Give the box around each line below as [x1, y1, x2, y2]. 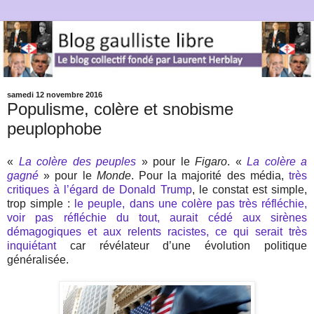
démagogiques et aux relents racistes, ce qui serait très [7, 226, 307, 238]
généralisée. [7, 254, 69, 266]
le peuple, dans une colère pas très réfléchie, [74, 198, 308, 210]
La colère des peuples [18, 156, 142, 168]
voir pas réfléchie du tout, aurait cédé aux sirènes [7, 212, 307, 224]
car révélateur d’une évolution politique [56, 240, 307, 252]
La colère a [247, 156, 307, 168]
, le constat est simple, [191, 184, 308, 196]
